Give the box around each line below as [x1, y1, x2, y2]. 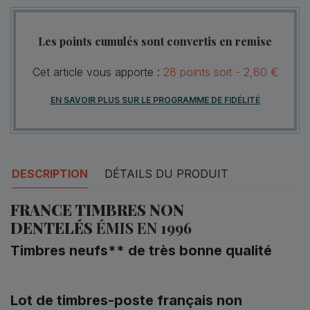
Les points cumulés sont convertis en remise [38, 33, 272, 48]
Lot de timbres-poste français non [10, 291, 242, 309]
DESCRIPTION [12, 166, 88, 181]
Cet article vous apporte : [32, 64, 163, 79]
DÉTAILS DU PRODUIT [104, 166, 228, 181]
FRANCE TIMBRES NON [10, 199, 184, 220]
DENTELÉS [10, 217, 96, 238]
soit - [213, 64, 240, 79]
